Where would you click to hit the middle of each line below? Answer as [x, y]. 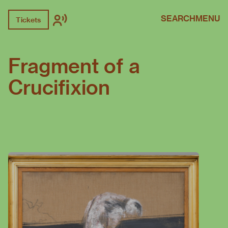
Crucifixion [59, 88]
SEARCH [178, 18]
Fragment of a [74, 66]
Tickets [28, 20]
